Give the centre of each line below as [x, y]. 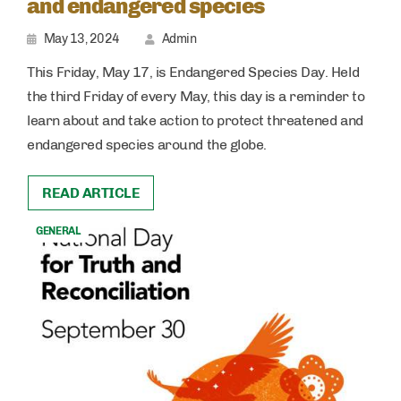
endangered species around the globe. [147, 145]
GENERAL [58, 231]
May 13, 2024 [81, 39]
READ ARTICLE [91, 193]
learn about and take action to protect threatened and [195, 121]
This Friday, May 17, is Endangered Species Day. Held [193, 73]
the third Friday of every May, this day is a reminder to [196, 97]
